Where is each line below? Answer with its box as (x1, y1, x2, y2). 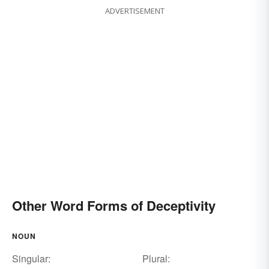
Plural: (142, 252, 170, 266)
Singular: (12, 252, 50, 266)
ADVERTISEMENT (104, 5, 165, 17)
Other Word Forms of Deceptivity (12, 196, 216, 216)
